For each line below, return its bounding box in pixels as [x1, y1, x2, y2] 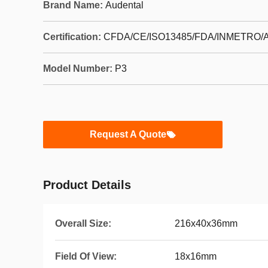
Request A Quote [90, 129, 166, 139]
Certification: [43, 32, 101, 42]
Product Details [43, 178, 131, 191]
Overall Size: [55, 218, 111, 229]
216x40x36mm [175, 218, 237, 229]
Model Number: [43, 63, 112, 74]
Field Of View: [55, 251, 117, 261]
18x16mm [175, 251, 217, 261]
